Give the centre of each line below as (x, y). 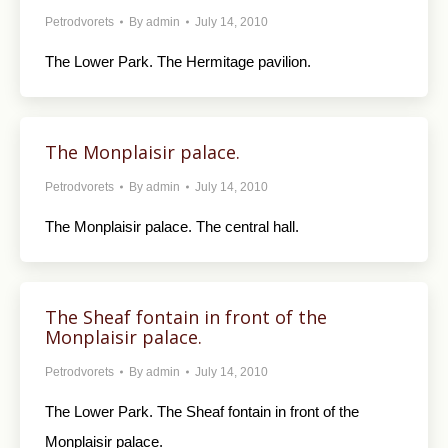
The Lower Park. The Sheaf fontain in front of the (202, 411)
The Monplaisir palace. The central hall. (172, 226)
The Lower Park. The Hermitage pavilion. (178, 61)
